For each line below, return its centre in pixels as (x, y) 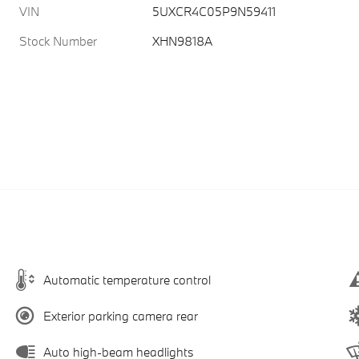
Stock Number (58, 40)
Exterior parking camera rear (121, 316)
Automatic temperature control (127, 280)
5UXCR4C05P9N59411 (214, 11)
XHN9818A (183, 40)
